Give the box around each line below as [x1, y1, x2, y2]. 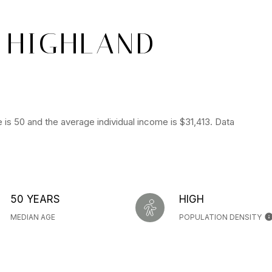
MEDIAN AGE [10, 212, 55, 222]
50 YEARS [10, 192, 60, 205]
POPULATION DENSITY [179, 212, 262, 222]
